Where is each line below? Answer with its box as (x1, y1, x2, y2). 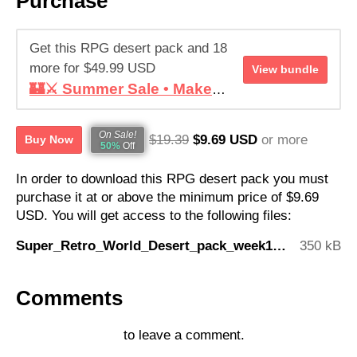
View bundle (252, 62, 319, 76)
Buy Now (25, 133, 73, 147)
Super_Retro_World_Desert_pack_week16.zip (273, 238, 286, 254)
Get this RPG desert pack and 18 (29, 41, 227, 57)
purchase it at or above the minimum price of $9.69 (16, 190, 319, 206)
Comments (16, 286, 123, 309)
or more (261, 131, 308, 147)
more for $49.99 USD (29, 61, 155, 76)
